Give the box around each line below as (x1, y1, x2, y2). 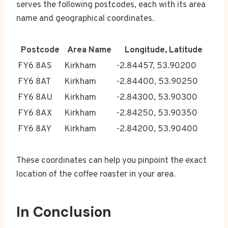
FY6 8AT (18, 76, 51, 88)
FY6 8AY (18, 124, 51, 135)
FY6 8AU (18, 92, 52, 104)
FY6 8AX (18, 108, 52, 120)
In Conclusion (16, 203, 111, 222)
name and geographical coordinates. (16, 13, 154, 25)
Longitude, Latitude (124, 45, 203, 56)
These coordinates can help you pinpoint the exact (16, 155, 207, 167)
